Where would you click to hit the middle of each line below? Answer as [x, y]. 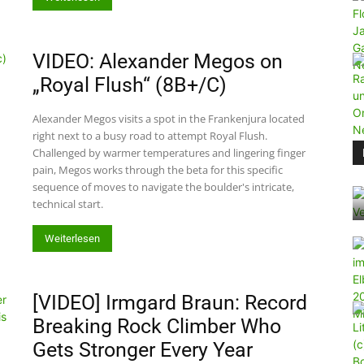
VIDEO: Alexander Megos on [158, 61]
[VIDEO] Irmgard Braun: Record [170, 303]
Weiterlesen [72, 238]
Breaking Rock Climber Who [157, 326]
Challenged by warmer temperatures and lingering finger [169, 153]
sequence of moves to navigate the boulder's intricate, [163, 187]
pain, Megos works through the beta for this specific [158, 170]
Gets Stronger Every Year [143, 350]
